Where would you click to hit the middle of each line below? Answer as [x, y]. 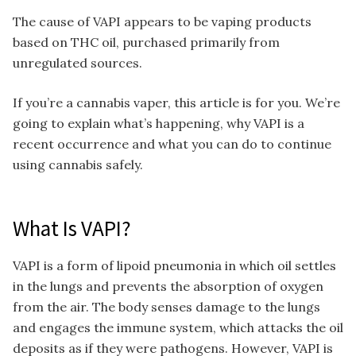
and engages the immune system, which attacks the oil [178, 327]
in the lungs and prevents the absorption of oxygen [168, 286]
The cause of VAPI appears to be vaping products [162, 22]
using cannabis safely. [78, 165]
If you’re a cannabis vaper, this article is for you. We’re [176, 103]
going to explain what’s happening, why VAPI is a [159, 124]
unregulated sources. [77, 63]
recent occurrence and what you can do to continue [172, 144]
